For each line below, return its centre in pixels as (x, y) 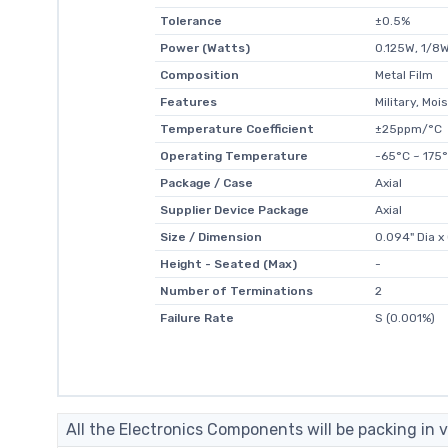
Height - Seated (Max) (228, 263)
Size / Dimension (210, 236)
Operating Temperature (233, 155)
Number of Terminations (236, 290)
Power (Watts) (204, 47)
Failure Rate (196, 317)
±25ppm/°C (408, 128)
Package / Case (206, 182)
